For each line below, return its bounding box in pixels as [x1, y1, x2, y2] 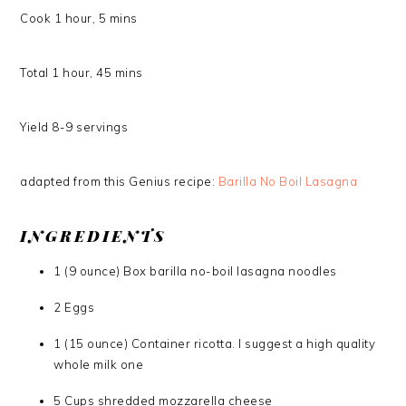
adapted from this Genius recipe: [20, 174, 218, 188]
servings [76, 120, 129, 134]
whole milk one [53, 357, 144, 372]
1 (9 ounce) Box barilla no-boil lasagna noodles [53, 264, 337, 278]
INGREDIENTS [20, 226, 167, 246]
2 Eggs [53, 300, 95, 314]
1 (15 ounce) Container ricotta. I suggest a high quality [53, 336, 376, 351]
